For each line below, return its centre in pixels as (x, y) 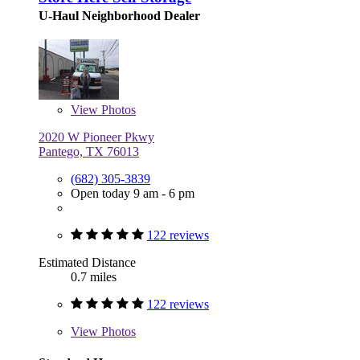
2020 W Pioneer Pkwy (96, 137)
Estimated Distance (87, 262)
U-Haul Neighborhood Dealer (119, 15)
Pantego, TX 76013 (89, 151)
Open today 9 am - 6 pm (133, 193)
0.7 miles (94, 276)
